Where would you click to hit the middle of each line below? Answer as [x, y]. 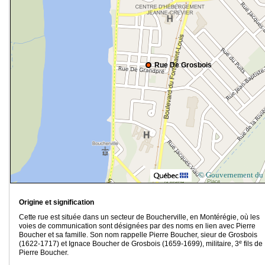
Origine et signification [56, 203]
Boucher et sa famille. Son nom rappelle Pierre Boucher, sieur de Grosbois [138, 235]
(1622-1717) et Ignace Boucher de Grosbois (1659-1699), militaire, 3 [129, 244]
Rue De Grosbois [183, 65]
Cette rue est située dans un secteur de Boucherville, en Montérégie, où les [139, 217]
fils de [252, 244]
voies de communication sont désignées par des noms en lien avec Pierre [137, 226]
